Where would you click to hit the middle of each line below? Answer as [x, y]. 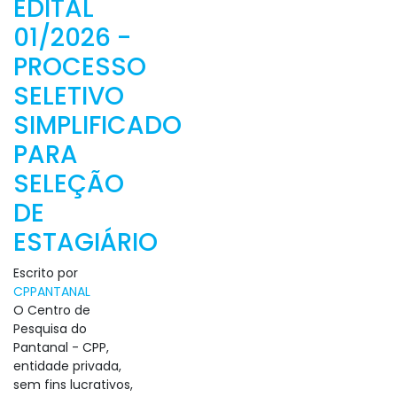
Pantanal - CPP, [61, 347]
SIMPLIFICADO [97, 125]
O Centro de [52, 310]
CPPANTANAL [52, 292]
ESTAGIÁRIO [86, 242]
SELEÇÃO [69, 184]
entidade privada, [67, 366]
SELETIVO [69, 96]
